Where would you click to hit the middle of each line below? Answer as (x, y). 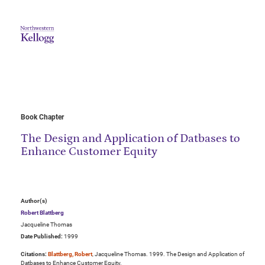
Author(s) (34, 201)
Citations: (34, 254)
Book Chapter (42, 117)
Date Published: (42, 237)
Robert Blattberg (42, 213)
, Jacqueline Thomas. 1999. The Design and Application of (168, 254)
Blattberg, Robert (70, 254)
